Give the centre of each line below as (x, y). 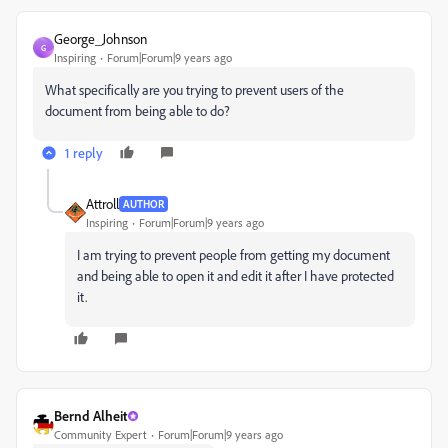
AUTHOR (143, 203)
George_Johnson (100, 38)
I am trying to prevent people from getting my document (233, 254)
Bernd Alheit (90, 415)
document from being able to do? (137, 110)
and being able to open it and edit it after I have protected (235, 275)
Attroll (102, 203)
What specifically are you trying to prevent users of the (194, 89)
